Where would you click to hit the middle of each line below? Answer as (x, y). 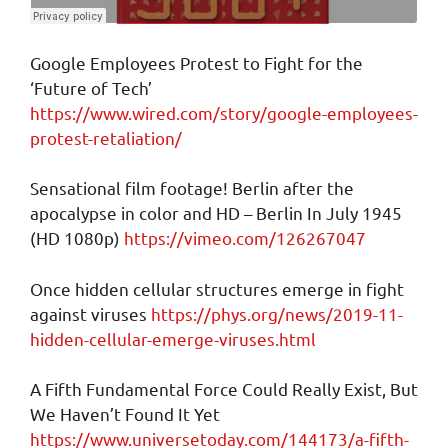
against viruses (90, 313)
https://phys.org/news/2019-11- (277, 313)
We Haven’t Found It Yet (125, 414)
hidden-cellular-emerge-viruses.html (173, 338)
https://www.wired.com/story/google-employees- (224, 112)
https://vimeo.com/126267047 (245, 238)
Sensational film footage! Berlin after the (192, 188)
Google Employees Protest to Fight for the (196, 62)
